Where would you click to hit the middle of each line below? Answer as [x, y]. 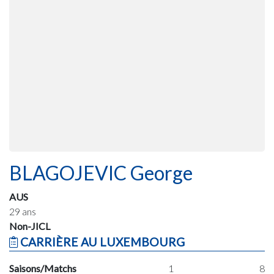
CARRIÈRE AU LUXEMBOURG [101, 242]
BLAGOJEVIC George [101, 172]
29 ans [23, 211]
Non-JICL [30, 226]
